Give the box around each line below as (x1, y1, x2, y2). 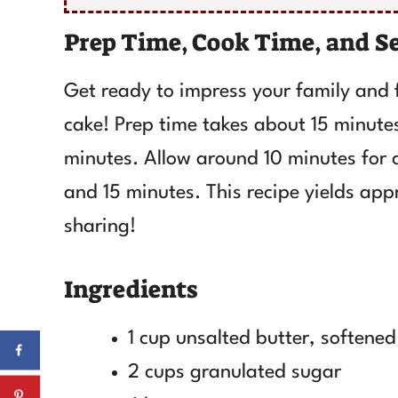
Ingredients (64, 273, 197, 306)
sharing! (64, 216, 136, 236)
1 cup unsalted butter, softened (128, 328, 396, 348)
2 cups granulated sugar (128, 362, 341, 382)
